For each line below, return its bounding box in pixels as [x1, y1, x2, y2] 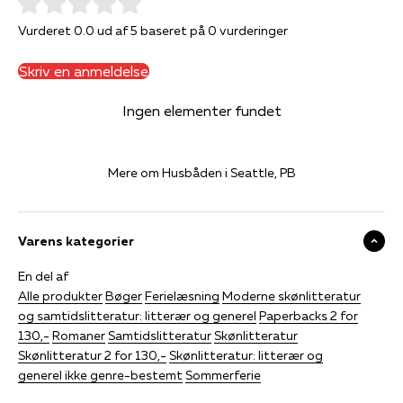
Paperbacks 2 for [259, 307, 358, 324]
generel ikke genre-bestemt [18, 366, 183, 383]
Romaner [52, 327, 105, 344]
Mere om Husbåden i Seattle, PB [107, 164, 296, 181]
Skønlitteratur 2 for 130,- [18, 346, 166, 363]
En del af [18, 267, 68, 284]
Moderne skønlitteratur [222, 287, 361, 304]
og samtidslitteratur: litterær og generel [18, 307, 256, 324]
